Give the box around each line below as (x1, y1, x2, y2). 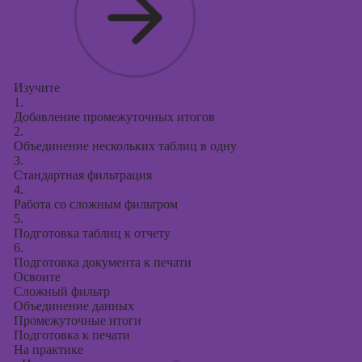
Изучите (13, 81, 60, 95)
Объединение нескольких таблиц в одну (13, 139, 237, 153)
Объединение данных (13, 299, 134, 313)
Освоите (13, 270, 61, 284)
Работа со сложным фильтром (13, 197, 178, 211)
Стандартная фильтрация (13, 168, 152, 182)
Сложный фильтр (13, 284, 110, 298)
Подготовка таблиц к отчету (13, 226, 170, 240)
